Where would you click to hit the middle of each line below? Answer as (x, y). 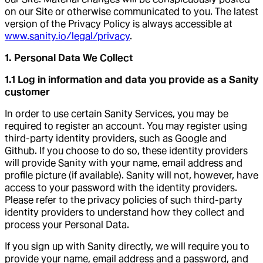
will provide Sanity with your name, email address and (124, 163)
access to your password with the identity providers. (121, 187)
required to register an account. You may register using (126, 126)
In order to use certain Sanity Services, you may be (117, 113)
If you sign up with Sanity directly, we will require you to (127, 246)
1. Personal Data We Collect (69, 58)
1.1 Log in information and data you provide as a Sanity (131, 79)
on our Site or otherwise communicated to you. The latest (131, 11)
